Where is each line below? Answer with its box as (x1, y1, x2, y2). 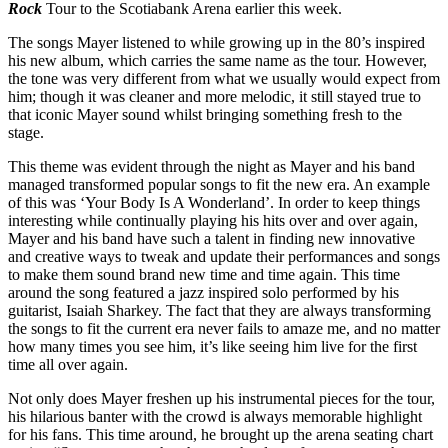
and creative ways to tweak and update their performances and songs (8, 247, 440, 265)
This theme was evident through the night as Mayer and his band (8, 157, 415, 175)
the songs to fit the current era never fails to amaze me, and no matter (8, 319, 440, 337)
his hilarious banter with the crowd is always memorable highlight (8, 407, 422, 425)
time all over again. (8, 355, 128, 373)
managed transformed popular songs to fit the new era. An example (8, 175, 430, 193)
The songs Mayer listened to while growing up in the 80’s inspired (8, 33, 425, 51)
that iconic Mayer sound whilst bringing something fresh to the (8, 105, 402, 123)
